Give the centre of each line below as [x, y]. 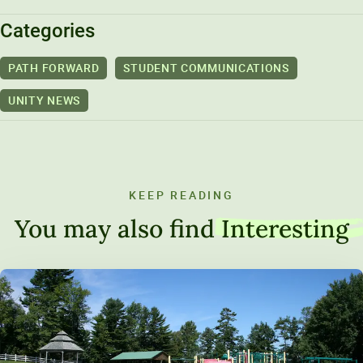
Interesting [285, 229]
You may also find [117, 229]
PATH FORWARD [54, 67]
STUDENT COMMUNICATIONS [206, 67]
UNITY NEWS [44, 100]
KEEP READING [181, 194]
